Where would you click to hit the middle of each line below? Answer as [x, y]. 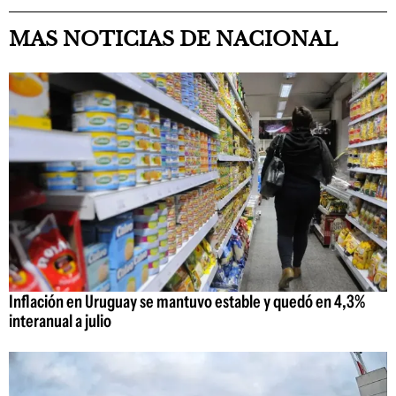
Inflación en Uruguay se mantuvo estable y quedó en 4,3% [187, 302]
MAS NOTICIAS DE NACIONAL [173, 39]
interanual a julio [60, 321]
